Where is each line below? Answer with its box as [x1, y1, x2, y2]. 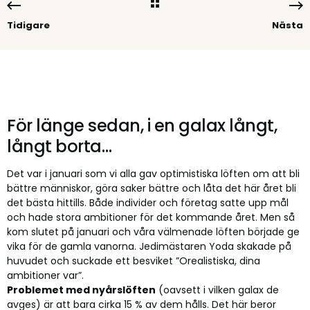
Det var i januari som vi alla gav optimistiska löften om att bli [7, 167, 300, 181]
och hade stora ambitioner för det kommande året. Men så [7, 210, 295, 224]
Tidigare [7, 19, 50, 32]
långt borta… [7, 135, 111, 158]
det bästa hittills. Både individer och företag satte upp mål [7, 196, 289, 210]
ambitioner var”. [7, 268, 84, 282]
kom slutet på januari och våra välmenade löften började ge [7, 225, 300, 239]
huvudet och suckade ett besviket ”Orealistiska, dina [7, 254, 260, 268]
